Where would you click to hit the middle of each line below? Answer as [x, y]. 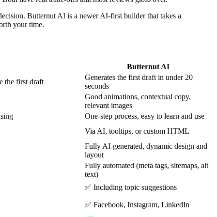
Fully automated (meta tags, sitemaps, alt [147, 166]
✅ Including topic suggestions [131, 187]
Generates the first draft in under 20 [139, 77]
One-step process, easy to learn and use [145, 116]
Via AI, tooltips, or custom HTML [137, 131]
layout [94, 155]
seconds [97, 86]
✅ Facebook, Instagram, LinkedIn [137, 205]
